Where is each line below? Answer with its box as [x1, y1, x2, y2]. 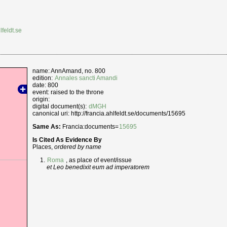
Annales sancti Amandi [55, 74, 118, 82]
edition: [32, 74, 55, 82]
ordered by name [54, 143, 102, 151]
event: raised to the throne [32, 88, 104, 96]
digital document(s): [32, 102, 89, 110]
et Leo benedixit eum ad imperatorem [47, 164, 149, 171]
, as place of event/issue [64, 157, 132, 164]
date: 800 [32, 81, 59, 89]
